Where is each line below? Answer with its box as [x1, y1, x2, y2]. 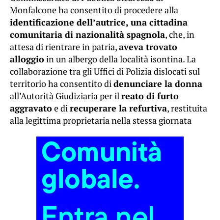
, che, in [165, 28, 194, 41]
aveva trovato [119, 41, 177, 53]
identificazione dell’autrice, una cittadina [10, 16, 188, 28]
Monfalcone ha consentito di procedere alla [10, 4, 178, 16]
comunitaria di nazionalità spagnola [10, 28, 165, 41]
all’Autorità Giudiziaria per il [10, 90, 121, 102]
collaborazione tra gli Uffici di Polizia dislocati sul [10, 65, 200, 78]
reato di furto [121, 90, 179, 102]
